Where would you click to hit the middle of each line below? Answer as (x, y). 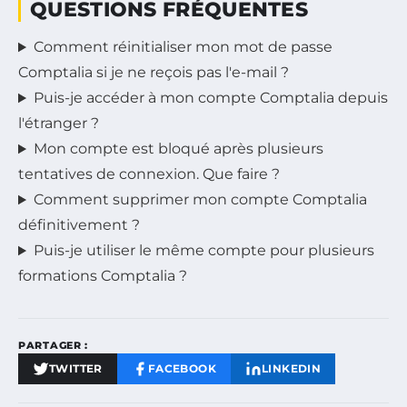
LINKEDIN (292, 369)
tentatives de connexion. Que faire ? (149, 174)
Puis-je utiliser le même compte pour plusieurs (203, 251)
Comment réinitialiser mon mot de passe (183, 47)
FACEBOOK (182, 369)
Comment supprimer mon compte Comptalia (200, 200)
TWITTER (76, 369)
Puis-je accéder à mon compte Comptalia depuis (210, 98)
